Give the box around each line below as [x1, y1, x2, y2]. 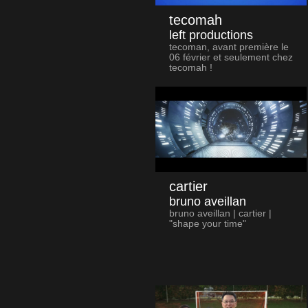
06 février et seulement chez [168, 52, 293, 63]
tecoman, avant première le [168, 42, 289, 53]
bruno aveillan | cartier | [168, 208, 272, 219]
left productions [168, 28, 253, 43]
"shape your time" [168, 219, 246, 230]
